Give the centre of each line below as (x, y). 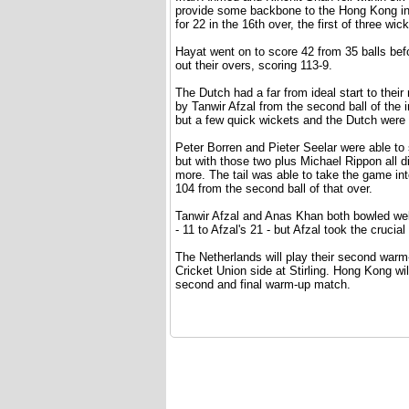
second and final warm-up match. (263, 285)
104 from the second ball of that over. (274, 189)
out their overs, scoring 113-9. (254, 66)
